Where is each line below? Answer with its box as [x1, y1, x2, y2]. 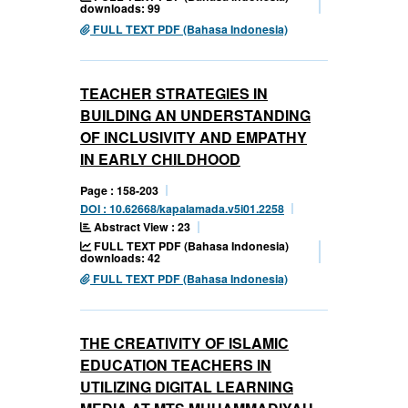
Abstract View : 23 [91, 218, 190, 235]
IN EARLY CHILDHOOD [80, 148, 240, 169]
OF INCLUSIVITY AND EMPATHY [80, 126, 307, 148]
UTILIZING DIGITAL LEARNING [80, 375, 293, 397]
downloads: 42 [80, 249, 160, 266]
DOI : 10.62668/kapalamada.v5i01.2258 [80, 199, 284, 217]
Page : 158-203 [80, 181, 158, 199]
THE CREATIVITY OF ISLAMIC [80, 331, 289, 353]
